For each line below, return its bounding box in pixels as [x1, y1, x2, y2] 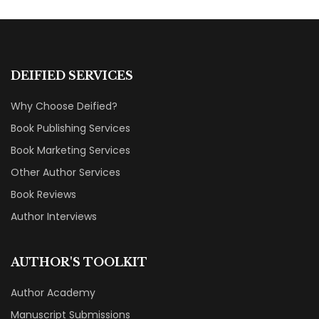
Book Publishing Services [11, 120, 130, 135]
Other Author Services [11, 164, 120, 179]
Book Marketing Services [11, 142, 130, 157]
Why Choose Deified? [11, 98, 117, 113]
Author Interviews [11, 209, 97, 224]
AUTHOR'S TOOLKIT [11, 254, 147, 269]
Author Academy [11, 285, 95, 300]
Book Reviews [11, 187, 76, 202]
